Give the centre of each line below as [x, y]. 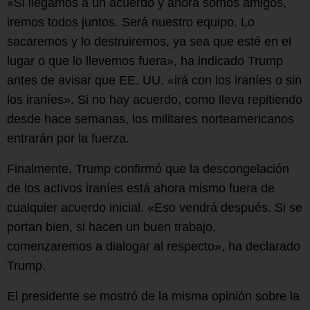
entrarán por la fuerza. [68, 139]
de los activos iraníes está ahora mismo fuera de [141, 189]
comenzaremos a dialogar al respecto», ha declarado [154, 247]
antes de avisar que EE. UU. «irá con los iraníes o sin [154, 81]
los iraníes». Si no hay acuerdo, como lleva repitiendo [155, 100]
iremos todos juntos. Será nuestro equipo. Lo [131, 22]
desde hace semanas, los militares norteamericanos [151, 119]
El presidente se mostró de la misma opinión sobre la [153, 297]
